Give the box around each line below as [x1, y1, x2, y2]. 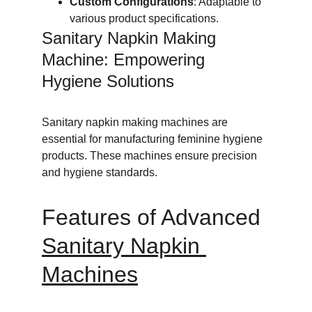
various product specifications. [70, 13, 219, 24]
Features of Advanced [42, 205, 267, 230]
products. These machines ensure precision [42, 150, 260, 162]
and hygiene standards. [42, 166, 157, 178]
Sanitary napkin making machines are [42, 116, 231, 128]
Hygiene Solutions [42, 72, 174, 91]
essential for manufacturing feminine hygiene [42, 133, 265, 145]
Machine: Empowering [42, 50, 210, 69]
